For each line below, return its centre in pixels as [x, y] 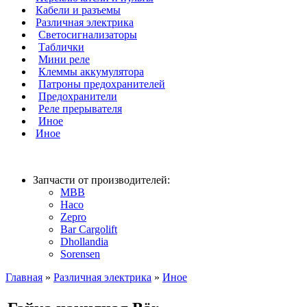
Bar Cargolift [89, 229]
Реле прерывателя [80, 109]
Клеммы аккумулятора [91, 72]
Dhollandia [84, 242]
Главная [24, 277]
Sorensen [80, 254]
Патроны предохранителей [102, 84]
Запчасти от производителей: [101, 180]
